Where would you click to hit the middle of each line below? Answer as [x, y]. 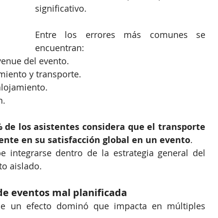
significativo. [61, 9]
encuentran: [60, 48]
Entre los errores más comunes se [120, 35]
